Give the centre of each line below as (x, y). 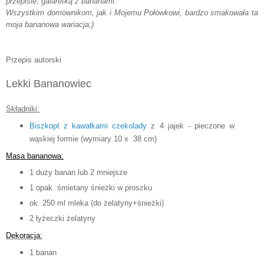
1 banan (43, 253)
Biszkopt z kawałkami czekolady (88, 126)
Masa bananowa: (35, 156)
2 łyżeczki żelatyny (62, 219)
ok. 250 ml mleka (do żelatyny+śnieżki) (96, 203)
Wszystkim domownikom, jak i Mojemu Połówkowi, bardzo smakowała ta (132, 12)
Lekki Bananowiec (49, 83)
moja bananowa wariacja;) (50, 24)
